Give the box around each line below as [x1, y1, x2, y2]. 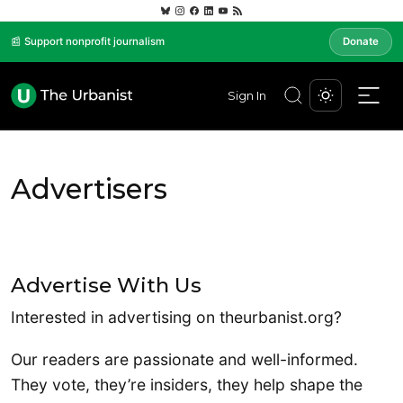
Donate [343, 35, 379, 49]
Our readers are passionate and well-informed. [11, 350, 358, 370]
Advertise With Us [11, 272, 201, 298]
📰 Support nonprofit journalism [11, 35, 165, 49]
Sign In [228, 88, 266, 103]
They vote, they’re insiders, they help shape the [11, 375, 363, 395]
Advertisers [11, 171, 167, 206]
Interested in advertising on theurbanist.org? [11, 307, 342, 327]
